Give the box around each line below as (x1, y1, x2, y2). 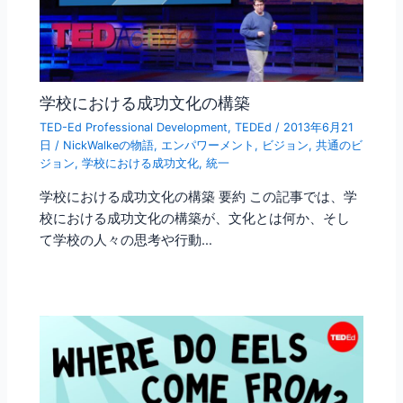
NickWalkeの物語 (63, 139, 155, 153)
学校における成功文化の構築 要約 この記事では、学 (40, 188, 358, 205)
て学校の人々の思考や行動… (40, 231, 213, 248)
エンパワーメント (161, 139, 255, 153)
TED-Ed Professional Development (40, 121, 228, 135)
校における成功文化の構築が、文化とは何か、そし (40, 210, 351, 227)
